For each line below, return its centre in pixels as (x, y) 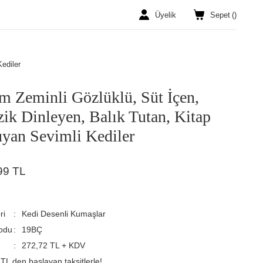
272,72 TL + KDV (54, 245)
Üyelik (166, 15)
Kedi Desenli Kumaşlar (64, 214)
